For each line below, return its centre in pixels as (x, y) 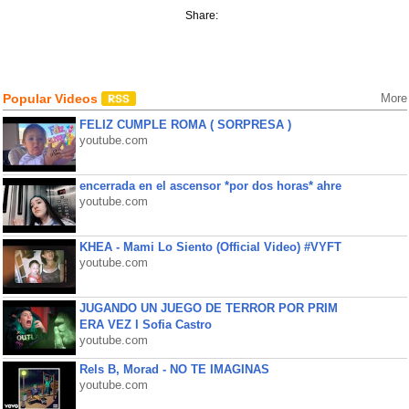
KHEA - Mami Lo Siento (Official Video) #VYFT (210, 247)
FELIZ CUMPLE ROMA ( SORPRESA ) (185, 125)
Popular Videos (52, 99)
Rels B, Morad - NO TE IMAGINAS (174, 369)
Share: (203, 16)
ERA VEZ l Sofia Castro (145, 325)
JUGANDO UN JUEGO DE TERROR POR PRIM (208, 308)
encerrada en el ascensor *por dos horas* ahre (210, 186)
